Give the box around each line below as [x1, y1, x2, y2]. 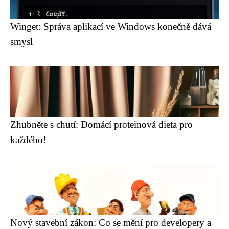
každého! [10, 134, 46, 145]
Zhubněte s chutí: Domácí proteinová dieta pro [10, 119, 193, 130]
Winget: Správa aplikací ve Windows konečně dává [10, 21, 211, 32]
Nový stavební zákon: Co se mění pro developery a [10, 217, 211, 228]
